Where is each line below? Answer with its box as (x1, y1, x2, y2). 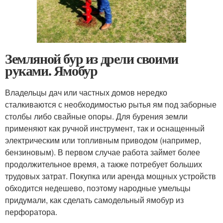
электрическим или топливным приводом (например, (5, 134, 201, 146)
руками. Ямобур (5, 60, 98, 81)
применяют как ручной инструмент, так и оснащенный (5, 122, 205, 134)
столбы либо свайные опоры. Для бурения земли (5, 111, 188, 122)
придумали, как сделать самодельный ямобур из (5, 194, 184, 206)
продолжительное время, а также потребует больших (5, 158, 202, 170)
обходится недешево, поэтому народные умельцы (5, 182, 191, 194)
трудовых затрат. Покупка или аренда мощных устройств (5, 170, 216, 182)
